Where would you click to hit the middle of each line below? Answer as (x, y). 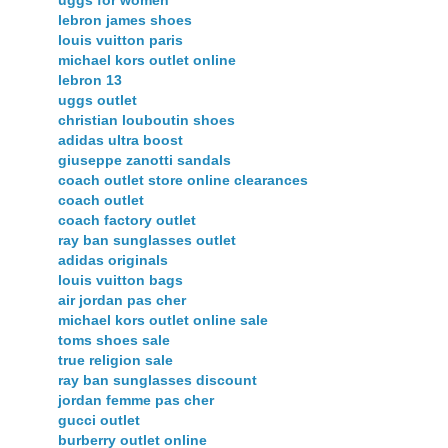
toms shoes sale (114, 340)
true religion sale (115, 360)
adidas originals (113, 260)
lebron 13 (90, 80)
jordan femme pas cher (136, 400)
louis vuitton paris (120, 40)
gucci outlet (99, 420)
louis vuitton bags (120, 280)
